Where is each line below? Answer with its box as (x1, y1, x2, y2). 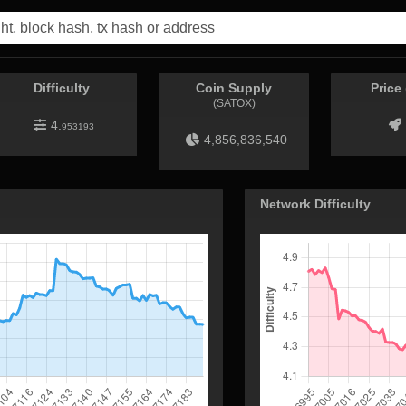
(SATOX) (212, 97, 256, 110)
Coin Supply (196, 81, 272, 95)
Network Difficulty (260, 197, 371, 211)
